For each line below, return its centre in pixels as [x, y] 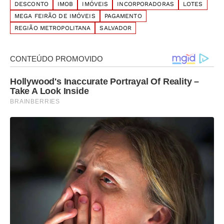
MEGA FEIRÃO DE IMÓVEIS [55, 16]
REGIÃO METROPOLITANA [53, 28]
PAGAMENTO [123, 16]
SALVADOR [116, 28]
